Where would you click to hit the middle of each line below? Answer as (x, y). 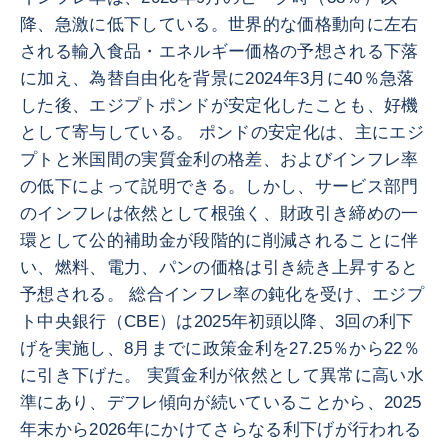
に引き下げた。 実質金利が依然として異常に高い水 (222, 375)
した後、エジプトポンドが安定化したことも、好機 (219, 105)
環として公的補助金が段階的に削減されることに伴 (219, 240)
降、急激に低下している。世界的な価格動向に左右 (219, 24)
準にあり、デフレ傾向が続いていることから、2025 (221, 402)
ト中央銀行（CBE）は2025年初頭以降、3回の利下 (217, 321)
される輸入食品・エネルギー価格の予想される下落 (219, 51)
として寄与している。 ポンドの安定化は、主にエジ (222, 132)
